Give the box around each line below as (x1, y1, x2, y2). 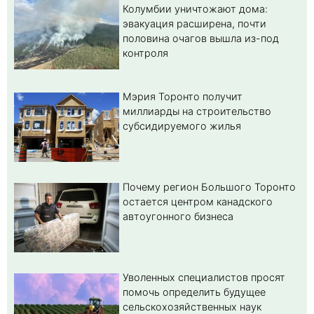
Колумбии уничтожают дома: (123, 3, 268, 15)
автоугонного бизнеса (123, 210, 233, 223)
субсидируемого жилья (123, 120, 241, 132)
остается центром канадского (123, 196, 273, 208)
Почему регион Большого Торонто (123, 181, 296, 193)
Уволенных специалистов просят (123, 271, 285, 284)
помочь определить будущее (123, 286, 266, 299)
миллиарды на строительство (123, 105, 271, 118)
